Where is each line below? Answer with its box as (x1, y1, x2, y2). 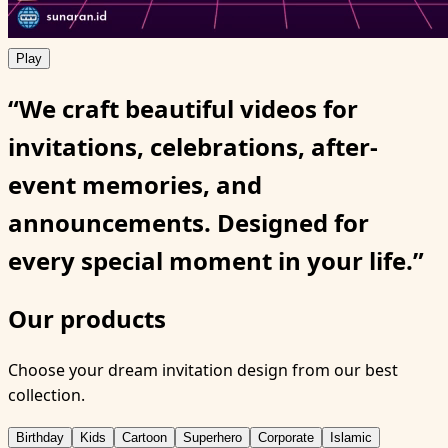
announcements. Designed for (8, 205, 369, 239)
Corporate (258, 429, 314, 445)
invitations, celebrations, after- (8, 129, 378, 163)
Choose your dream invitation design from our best (8, 358, 398, 381)
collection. (8, 383, 85, 406)
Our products (8, 301, 166, 335)
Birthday (16, 429, 64, 445)
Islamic (330, 429, 372, 445)
